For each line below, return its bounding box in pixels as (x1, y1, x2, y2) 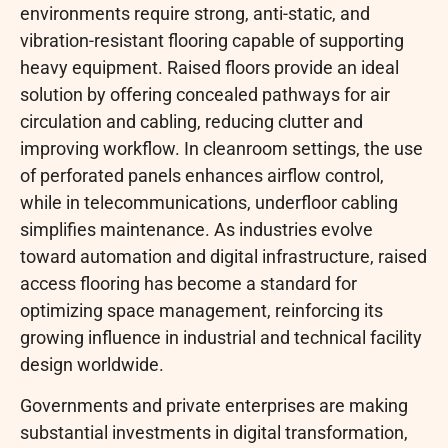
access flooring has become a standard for (20, 273, 357, 295)
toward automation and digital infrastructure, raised (20, 246, 427, 268)
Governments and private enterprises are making (20, 395, 408, 417)
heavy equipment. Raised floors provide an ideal (20, 57, 399, 79)
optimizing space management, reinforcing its (20, 300, 383, 322)
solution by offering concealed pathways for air (20, 84, 390, 106)
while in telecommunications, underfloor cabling (20, 192, 398, 214)
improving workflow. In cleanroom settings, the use (20, 138, 423, 160)
